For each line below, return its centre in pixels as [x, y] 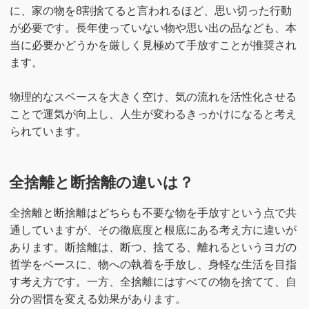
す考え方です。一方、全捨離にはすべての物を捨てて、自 [153, 281]
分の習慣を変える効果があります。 [98, 299]
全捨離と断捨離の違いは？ [102, 182]
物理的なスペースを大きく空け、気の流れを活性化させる [153, 97]
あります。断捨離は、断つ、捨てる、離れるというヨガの [153, 247]
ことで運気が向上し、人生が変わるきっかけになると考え [153, 114]
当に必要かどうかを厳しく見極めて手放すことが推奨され [153, 46]
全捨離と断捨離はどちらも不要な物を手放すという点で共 [153, 212]
